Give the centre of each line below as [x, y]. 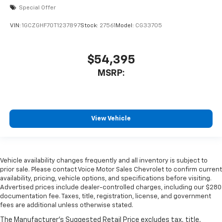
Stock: [90, 26]
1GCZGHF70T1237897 [51, 26]
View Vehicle [111, 118]
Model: [125, 26]
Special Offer [37, 8]
